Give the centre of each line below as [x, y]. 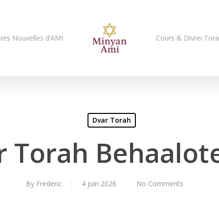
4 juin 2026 [99, 184]
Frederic [49, 184]
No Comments [160, 184]
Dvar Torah [112, 120]
